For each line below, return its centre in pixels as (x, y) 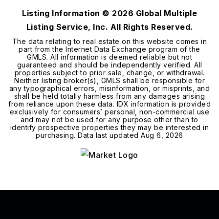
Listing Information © (67, 13)
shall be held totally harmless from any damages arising (109, 96)
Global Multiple (165, 13)
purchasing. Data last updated (88, 135)
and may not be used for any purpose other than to (109, 120)
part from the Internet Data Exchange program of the (109, 49)
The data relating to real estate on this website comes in (109, 41)
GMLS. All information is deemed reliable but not (109, 57)
